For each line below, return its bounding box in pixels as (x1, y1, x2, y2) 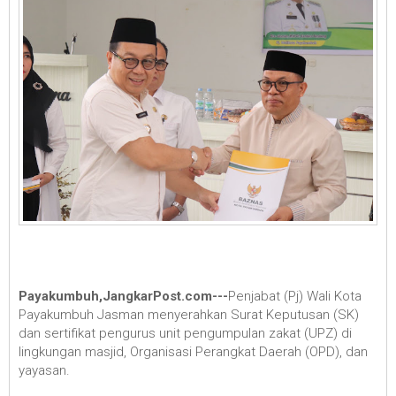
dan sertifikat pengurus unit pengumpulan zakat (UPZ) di (19, 325, 352, 342)
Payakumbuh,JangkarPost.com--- (19, 288, 228, 305)
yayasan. (19, 362, 73, 379)
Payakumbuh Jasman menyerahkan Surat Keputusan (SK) (19, 307, 359, 324)
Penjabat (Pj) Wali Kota (228, 288, 362, 305)
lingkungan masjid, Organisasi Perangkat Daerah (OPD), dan (19, 344, 368, 361)
